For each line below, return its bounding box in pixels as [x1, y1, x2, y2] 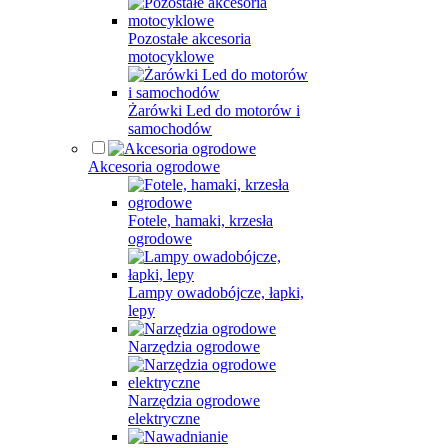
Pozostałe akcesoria [128, 30, 251, 47]
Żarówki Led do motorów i [128, 102, 300, 119]
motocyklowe [128, 48, 214, 65]
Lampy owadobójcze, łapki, [128, 284, 304, 301]
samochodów [128, 120, 212, 137]
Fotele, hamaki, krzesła [128, 212, 273, 229]
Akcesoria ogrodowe [88, 158, 220, 175]
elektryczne [128, 410, 200, 427]
